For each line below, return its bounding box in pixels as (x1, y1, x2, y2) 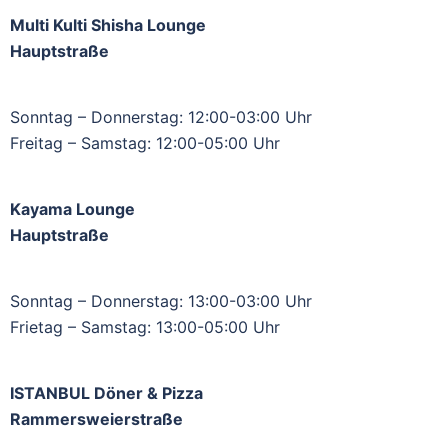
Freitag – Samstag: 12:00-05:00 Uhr (10, 133, 280, 153)
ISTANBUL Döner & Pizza (10, 383, 203, 403)
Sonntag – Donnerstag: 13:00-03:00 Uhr (10, 291, 312, 311)
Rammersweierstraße (10, 409, 183, 429)
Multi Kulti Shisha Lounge (10, 15, 206, 35)
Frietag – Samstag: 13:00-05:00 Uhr (10, 317, 280, 337)
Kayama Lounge (10, 199, 135, 219)
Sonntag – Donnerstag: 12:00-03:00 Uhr (10, 107, 312, 127)
